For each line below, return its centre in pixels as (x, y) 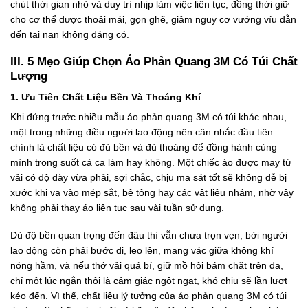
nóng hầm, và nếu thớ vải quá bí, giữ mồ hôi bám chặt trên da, (147, 265)
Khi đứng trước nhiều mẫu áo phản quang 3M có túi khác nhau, (148, 117)
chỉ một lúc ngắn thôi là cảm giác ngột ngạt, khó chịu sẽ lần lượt (149, 280)
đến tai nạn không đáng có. (70, 35)
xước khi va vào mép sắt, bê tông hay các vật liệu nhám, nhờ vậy (152, 192)
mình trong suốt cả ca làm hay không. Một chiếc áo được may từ (151, 162)
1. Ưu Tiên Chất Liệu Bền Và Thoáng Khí (106, 97)
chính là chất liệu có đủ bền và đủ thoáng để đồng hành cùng (144, 147)
